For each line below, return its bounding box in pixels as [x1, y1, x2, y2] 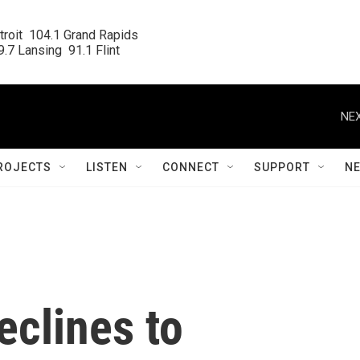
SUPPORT [254, 161, 310, 174]
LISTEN [86, 161, 128, 174]
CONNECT [162, 161, 219, 174]
